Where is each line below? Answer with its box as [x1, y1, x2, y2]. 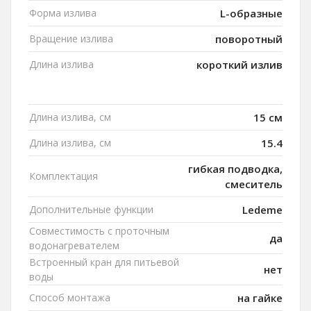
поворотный [215, 32, 283, 47]
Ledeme [242, 203, 283, 217]
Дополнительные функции [29, 203, 153, 217]
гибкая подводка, [188, 162, 283, 176]
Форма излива [29, 6, 96, 20]
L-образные [220, 6, 283, 21]
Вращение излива [29, 32, 113, 46]
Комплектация [29, 169, 98, 183]
